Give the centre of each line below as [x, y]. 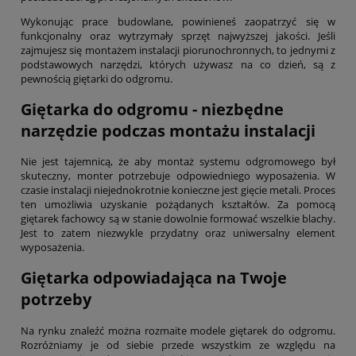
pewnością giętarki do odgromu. [97, 78]
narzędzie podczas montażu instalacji [168, 131]
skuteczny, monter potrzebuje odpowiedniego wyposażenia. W [178, 176]
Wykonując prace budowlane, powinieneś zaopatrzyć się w [178, 21]
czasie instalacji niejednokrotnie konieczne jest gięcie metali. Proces [178, 190]
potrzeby [56, 300]
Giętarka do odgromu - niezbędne [152, 110]
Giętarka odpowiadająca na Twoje [154, 278]
